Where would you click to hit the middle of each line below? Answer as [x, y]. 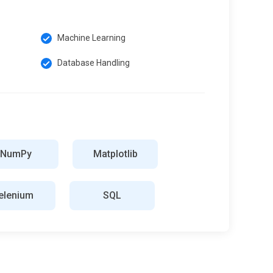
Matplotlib [115, 154]
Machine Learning [91, 37]
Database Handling [94, 62]
